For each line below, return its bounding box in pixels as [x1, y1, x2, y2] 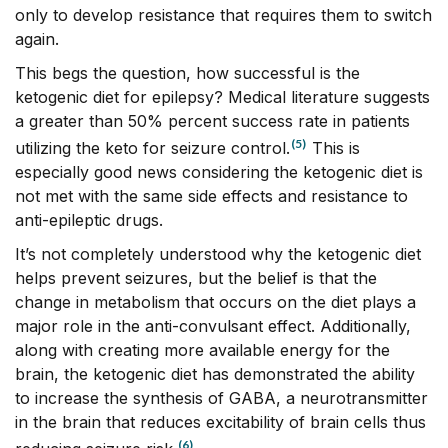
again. [15, 29, 59, 50]
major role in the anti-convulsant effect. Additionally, [15, 316, 411, 337]
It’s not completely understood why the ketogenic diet [15, 244, 421, 265]
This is [307, 138, 360, 159]
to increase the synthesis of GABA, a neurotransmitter [15, 388, 428, 409]
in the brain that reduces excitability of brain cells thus [15, 412, 426, 433]
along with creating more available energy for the [15, 340, 390, 361]
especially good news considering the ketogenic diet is [15, 162, 423, 183]
